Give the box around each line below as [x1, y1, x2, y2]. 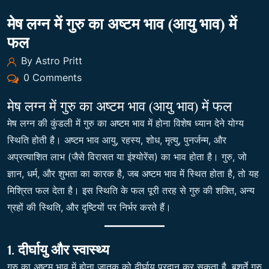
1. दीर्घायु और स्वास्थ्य [7, 242, 109, 258]
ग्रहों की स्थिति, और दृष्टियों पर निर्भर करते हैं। [7, 201, 171, 213]
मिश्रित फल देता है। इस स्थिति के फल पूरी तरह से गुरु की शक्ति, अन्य [7, 184, 255, 196]
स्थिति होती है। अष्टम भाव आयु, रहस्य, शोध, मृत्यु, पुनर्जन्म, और [7, 134, 226, 146]
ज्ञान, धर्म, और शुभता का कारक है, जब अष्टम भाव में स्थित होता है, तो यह [7, 168, 259, 180]
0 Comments [20, 71, 82, 83]
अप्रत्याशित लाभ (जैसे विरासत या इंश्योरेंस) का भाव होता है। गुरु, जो [7, 151, 247, 163]
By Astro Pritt [18, 55, 82, 67]
